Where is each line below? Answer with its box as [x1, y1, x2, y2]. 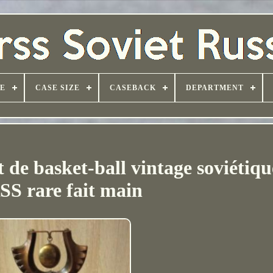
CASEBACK [109, 83, 156, 92]
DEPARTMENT [185, 83, 244, 92]
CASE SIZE [35, 83, 80, 92]
